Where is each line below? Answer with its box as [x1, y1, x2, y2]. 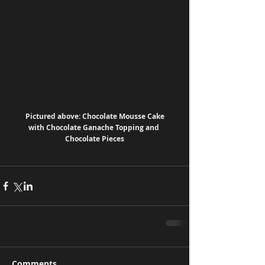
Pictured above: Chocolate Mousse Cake [25, 111, 166, 122]
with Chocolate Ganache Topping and [28, 122, 161, 133]
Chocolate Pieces [65, 134, 124, 144]
